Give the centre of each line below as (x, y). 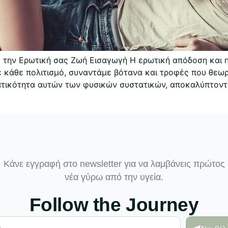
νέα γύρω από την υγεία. (114, 177)
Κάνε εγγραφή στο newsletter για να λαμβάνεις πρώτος (114, 164)
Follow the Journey (114, 205)
